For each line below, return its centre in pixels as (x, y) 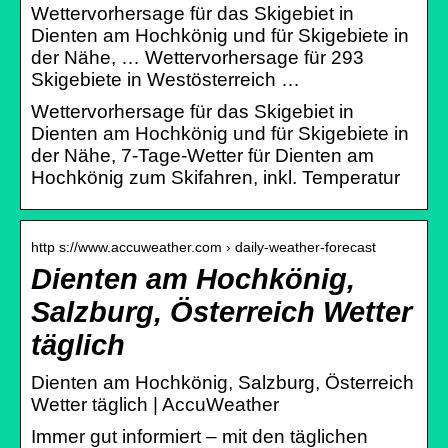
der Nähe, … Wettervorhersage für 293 (197, 57)
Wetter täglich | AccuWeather (155, 404)
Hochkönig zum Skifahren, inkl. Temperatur (215, 177)
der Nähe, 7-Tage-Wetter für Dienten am (202, 155)
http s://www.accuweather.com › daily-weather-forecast (203, 246)
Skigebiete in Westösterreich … (165, 79)
